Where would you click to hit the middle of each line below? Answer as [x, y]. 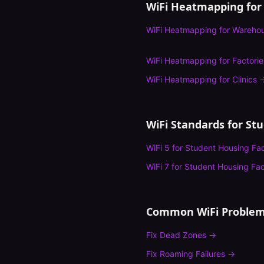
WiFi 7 [158, 166]
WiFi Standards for [196, 124]
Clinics [245, 79]
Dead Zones [183, 235]
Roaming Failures [192, 254]
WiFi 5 [158, 148]
